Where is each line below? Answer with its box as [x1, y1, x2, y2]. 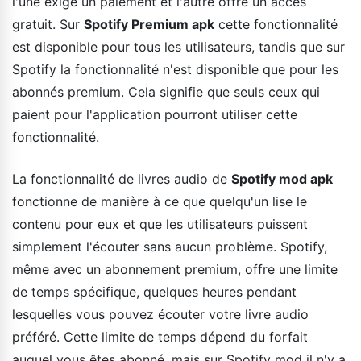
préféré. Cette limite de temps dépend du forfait [12, 328, 308, 345]
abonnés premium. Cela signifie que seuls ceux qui [12, 83, 320, 100]
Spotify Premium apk [84, 15, 214, 32]
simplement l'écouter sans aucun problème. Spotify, [12, 238, 327, 255]
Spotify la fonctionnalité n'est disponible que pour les [12, 60, 338, 77]
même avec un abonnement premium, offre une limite [12, 260, 338, 277]
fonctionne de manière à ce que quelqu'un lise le [12, 193, 307, 210]
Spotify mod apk [231, 170, 333, 187]
